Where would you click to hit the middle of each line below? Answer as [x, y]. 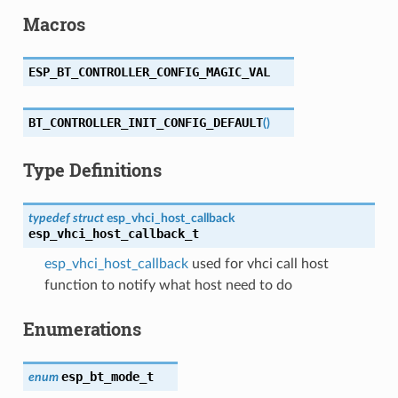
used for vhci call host [258, 263]
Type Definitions [92, 169]
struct [88, 218]
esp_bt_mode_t [107, 376]
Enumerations [82, 328]
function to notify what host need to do [168, 285]
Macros [54, 24]
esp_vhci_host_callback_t [113, 233]
